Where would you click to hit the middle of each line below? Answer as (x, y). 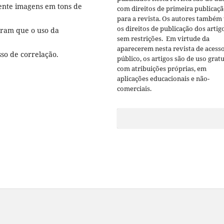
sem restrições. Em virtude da (163, 38)
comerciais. (134, 88)
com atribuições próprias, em (162, 68)
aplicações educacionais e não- (163, 78)
